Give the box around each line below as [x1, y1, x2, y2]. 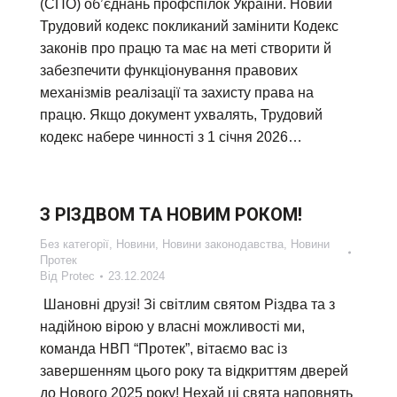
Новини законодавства [162, 237, 284, 251]
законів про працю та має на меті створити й [40, 41, 331, 56]
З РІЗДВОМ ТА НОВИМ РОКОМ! [40, 204, 307, 225]
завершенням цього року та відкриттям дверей [40, 363, 348, 378]
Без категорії [40, 237, 109, 251]
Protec [61, 269, 95, 283]
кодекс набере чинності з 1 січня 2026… [40, 129, 302, 144]
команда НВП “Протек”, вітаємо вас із [40, 341, 287, 356]
